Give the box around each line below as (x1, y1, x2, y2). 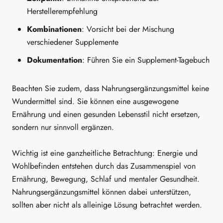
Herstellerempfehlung (27, 5, 98, 17)
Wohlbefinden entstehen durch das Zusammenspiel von (12, 160, 196, 172)
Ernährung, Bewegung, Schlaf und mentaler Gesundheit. (12, 173, 200, 185)
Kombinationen (27, 23, 82, 35)
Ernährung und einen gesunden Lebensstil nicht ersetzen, (12, 109, 200, 120)
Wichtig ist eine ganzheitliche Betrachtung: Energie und (12, 147, 198, 159)
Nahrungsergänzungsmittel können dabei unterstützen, (12, 186, 191, 198)
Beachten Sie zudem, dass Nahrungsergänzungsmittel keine (12, 83, 209, 95)
